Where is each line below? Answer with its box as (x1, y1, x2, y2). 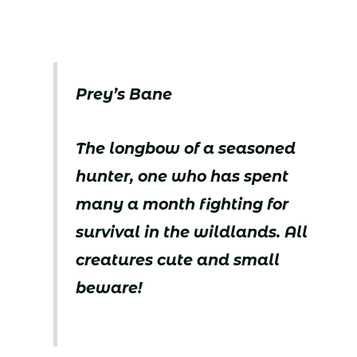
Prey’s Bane (76, 84, 173, 104)
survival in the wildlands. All (76, 223, 308, 242)
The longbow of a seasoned (76, 139, 296, 159)
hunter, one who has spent (76, 167, 289, 186)
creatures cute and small (76, 251, 280, 270)
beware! (76, 279, 143, 298)
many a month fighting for (76, 195, 289, 214)
